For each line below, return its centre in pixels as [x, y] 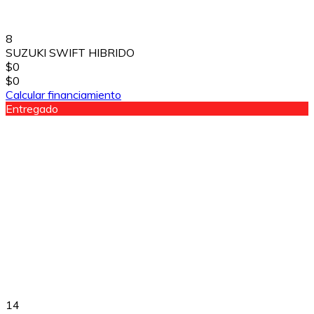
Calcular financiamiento [63, 94]
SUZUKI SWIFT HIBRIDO [70, 52]
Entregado [32, 108]
